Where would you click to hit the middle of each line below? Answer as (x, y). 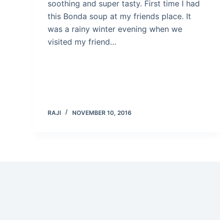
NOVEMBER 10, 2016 (102, 112)
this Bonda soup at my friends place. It (120, 16)
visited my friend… (82, 41)
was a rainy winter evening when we (115, 29)
